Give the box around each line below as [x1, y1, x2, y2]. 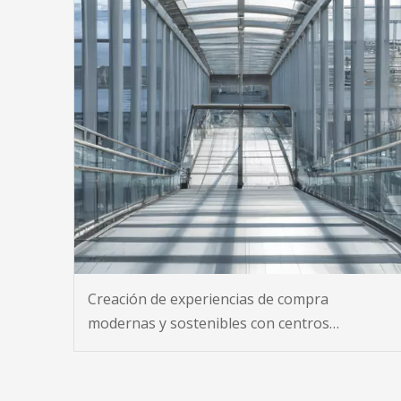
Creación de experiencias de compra [88, 288, 328, 309]
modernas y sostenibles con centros [88, 312, 329, 333]
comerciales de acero [88, 337, 227, 357]
